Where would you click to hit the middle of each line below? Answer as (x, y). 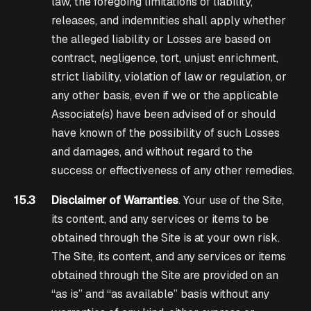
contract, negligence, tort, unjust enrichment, (165, 58)
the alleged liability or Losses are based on (161, 40)
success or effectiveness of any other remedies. (173, 171)
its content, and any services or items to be (160, 219)
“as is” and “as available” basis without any (161, 294)
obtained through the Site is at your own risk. (166, 238)
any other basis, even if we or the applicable (165, 96)
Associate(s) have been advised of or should (164, 115)
